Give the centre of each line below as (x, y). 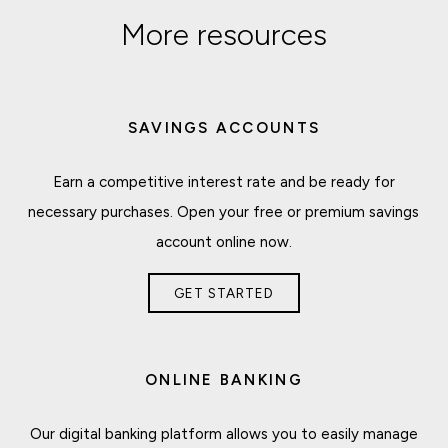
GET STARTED (223, 292)
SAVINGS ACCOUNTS (224, 127)
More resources (223, 34)
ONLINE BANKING (224, 379)
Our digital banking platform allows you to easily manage (223, 433)
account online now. (223, 241)
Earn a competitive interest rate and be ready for (223, 181)
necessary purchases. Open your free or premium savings (224, 211)
